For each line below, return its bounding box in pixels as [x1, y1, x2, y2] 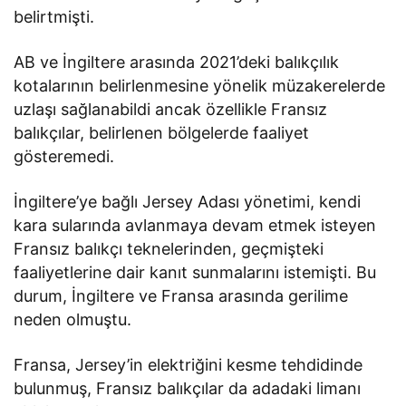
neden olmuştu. [14, 310, 132, 330]
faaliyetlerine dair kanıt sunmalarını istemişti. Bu [14, 263, 377, 283]
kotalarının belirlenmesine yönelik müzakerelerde [14, 76, 386, 96]
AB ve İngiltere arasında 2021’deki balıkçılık [14, 53, 340, 72]
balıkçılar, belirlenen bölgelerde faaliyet [14, 123, 310, 143]
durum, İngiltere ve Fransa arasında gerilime [14, 286, 349, 306]
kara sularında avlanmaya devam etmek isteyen [14, 216, 377, 236]
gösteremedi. [14, 147, 114, 167]
